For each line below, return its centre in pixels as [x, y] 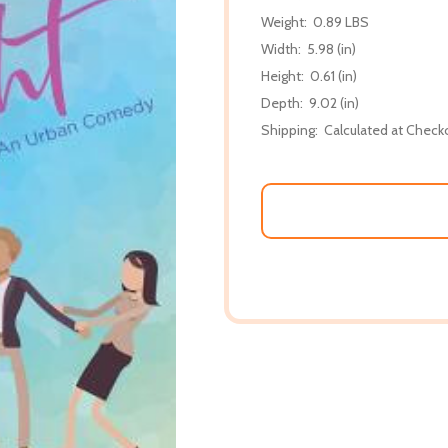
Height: [282, 75]
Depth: [282, 102]
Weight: [284, 21]
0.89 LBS [341, 21]
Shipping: [289, 129]
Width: [281, 48]
